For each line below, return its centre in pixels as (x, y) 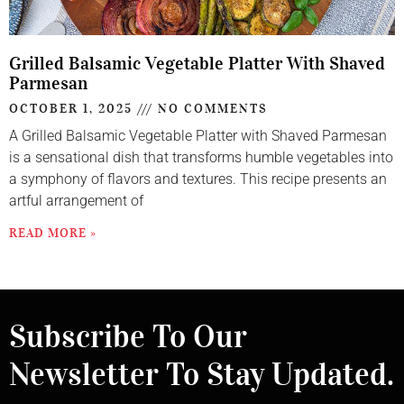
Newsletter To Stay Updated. (202, 375)
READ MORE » (53, 233)
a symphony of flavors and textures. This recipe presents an (198, 179)
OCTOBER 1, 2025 (73, 108)
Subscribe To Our (128, 337)
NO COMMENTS (211, 108)
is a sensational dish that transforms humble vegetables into (201, 157)
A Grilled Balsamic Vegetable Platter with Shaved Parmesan (198, 135)
